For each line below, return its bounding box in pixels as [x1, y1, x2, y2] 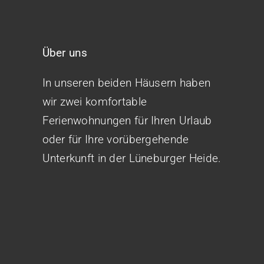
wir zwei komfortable [42, 95, 147, 108]
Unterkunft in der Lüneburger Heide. [42, 151, 222, 165]
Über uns [42, 46, 88, 60]
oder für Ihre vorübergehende [42, 133, 189, 146]
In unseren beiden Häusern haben [42, 76, 211, 90]
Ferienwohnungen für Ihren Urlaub [42, 114, 212, 127]
